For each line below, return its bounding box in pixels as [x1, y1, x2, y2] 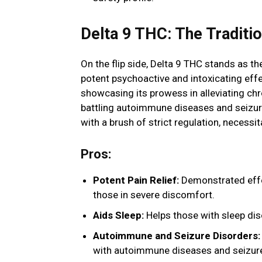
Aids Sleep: [93, 209, 144, 222]
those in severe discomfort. [93, 189, 215, 201]
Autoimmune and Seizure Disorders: [93, 230, 260, 242]
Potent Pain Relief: [93, 174, 179, 187]
